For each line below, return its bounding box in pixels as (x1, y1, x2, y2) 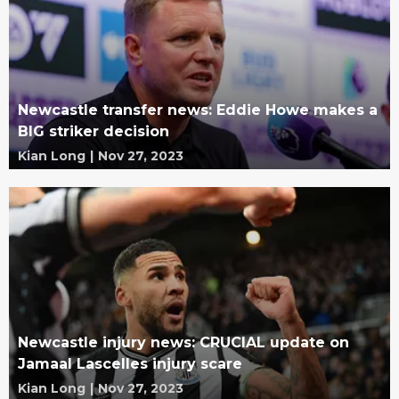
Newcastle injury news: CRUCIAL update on (18, 334, 349, 351)
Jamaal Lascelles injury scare (18, 355, 242, 372)
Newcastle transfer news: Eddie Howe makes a (18, 102, 378, 119)
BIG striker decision (18, 123, 169, 141)
